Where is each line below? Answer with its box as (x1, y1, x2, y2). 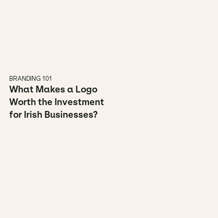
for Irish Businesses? (9, 109, 98, 120)
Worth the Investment (9, 96, 104, 108)
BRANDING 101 (9, 74, 52, 82)
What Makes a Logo (9, 84, 97, 95)
